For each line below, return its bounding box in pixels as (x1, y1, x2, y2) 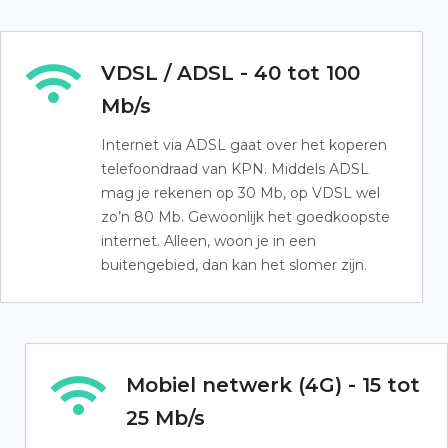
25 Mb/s (126, 406, 205, 430)
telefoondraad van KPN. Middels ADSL (101, 160, 369, 178)
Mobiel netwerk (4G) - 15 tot (126, 373, 420, 397)
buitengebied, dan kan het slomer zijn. (101, 256, 367, 274)
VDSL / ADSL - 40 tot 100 (101, 61, 360, 85)
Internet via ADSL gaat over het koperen (101, 136, 387, 154)
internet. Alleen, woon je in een (101, 232, 316, 250)
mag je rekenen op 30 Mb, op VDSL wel (101, 184, 380, 202)
